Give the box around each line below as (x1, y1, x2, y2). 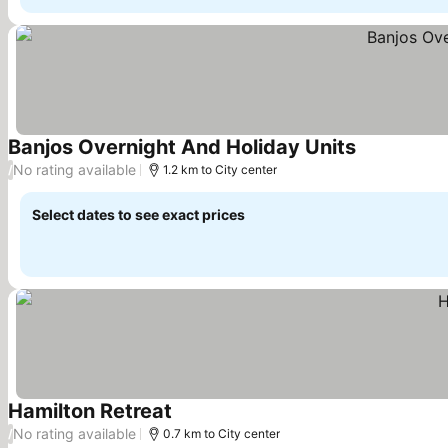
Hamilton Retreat (8, 398, 172, 423)
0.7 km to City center (163, 425, 280, 441)
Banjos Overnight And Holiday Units (8, 134, 356, 159)
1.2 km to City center (163, 161, 277, 177)
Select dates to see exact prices (32, 205, 245, 223)
